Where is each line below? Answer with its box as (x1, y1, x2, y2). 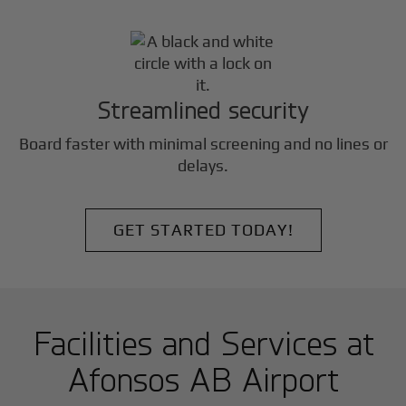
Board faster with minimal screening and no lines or (18, 134, 388, 154)
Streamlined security (97, 94, 309, 125)
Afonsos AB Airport (67, 358, 339, 400)
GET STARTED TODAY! (112, 220, 294, 240)
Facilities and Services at (32, 322, 374, 363)
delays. (178, 156, 228, 176)
